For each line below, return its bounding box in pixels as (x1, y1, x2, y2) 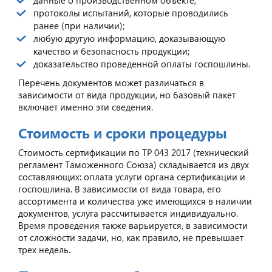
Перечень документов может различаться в (18, 76, 204, 89)
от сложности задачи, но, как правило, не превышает (18, 231, 243, 243)
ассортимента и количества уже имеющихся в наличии (18, 194, 252, 207)
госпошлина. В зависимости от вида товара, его (18, 182, 221, 195)
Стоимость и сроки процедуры (18, 123, 227, 142)
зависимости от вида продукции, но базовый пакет (18, 88, 236, 101)
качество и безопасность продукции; (33, 44, 189, 57)
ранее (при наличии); (33, 19, 124, 32)
